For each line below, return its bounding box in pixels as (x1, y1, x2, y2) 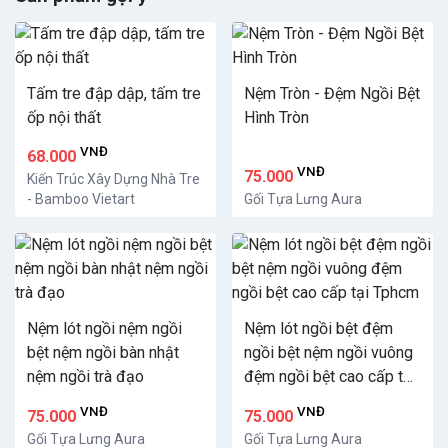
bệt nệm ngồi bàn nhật (27, 343, 179, 363)
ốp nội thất (27, 108, 101, 128)
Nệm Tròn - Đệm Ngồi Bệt (244, 84, 420, 104)
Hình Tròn (244, 108, 309, 128)
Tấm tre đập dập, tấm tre (27, 84, 201, 104)
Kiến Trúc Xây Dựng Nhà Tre (27, 171, 200, 188)
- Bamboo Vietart (27, 191, 135, 208)
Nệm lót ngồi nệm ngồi (27, 319, 182, 339)
